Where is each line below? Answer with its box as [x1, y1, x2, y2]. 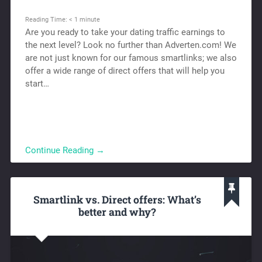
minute [79, 15, 100, 23]
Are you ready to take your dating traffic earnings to [25, 26, 225, 37]
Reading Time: [25, 15, 69, 23]
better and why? [78, 205, 156, 219]
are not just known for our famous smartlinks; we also [25, 52, 237, 63]
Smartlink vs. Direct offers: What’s [33, 193, 201, 207]
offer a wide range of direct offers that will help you [25, 65, 225, 76]
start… [25, 78, 49, 89]
